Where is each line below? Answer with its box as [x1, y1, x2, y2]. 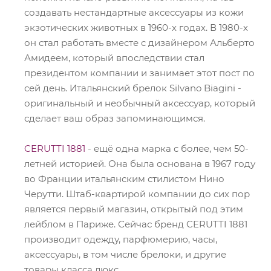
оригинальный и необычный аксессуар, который [24, 97, 255, 109]
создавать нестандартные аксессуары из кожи [24, 7, 244, 18]
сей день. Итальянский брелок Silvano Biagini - [24, 82, 241, 94]
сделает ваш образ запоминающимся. [24, 113, 205, 124]
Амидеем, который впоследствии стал [24, 52, 204, 64]
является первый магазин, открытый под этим [24, 203, 243, 215]
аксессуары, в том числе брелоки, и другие [24, 249, 226, 260]
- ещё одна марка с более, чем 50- [85, 143, 249, 154]
